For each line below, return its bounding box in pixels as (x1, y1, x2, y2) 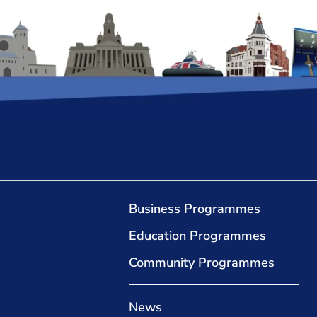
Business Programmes (129, 200, 260, 217)
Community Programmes (129, 253, 275, 271)
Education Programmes (129, 226, 266, 244)
